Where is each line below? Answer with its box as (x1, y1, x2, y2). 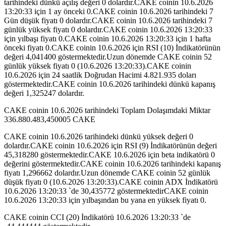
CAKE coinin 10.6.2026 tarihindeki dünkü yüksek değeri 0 (4, 132, 193, 141)
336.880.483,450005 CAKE (4, 115, 95, 124)
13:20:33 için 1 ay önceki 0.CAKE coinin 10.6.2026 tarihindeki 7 (4, 7, 213, 16)
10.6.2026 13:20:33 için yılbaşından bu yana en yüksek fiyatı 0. (4, 196, 206, 205)
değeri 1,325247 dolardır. (4, 89, 84, 98)
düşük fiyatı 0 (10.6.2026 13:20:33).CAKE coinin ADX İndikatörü (4, 178, 218, 187)
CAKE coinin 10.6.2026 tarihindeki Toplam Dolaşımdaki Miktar (4, 106, 210, 115)
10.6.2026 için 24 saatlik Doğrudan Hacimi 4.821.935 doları (4, 71, 196, 80)
